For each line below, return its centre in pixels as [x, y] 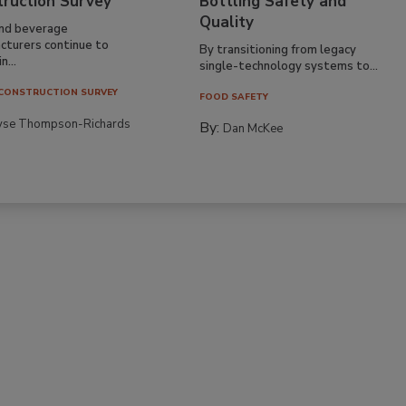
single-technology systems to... [289, 66]
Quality [227, 22]
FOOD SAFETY [234, 97]
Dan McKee [253, 128]
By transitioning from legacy [278, 49]
